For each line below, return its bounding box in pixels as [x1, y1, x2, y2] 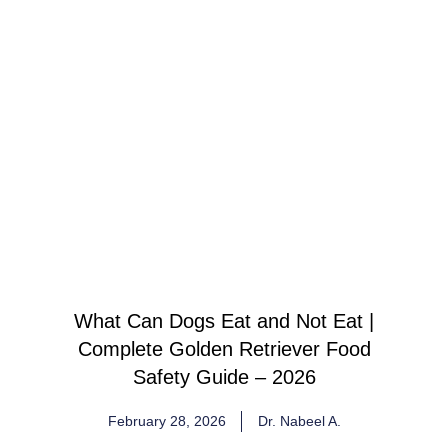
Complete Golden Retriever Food [77, 338, 371, 361]
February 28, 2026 [107, 413, 226, 430]
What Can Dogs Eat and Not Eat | [74, 310, 374, 333]
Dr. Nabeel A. [257, 413, 341, 430]
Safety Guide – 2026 [132, 366, 316, 389]
